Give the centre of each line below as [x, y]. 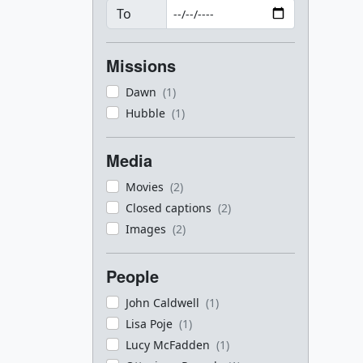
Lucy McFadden [169, 345]
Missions [141, 65]
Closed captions [170, 208]
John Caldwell [164, 303]
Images [147, 229]
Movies [146, 187]
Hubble [147, 113]
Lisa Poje [151, 324]
